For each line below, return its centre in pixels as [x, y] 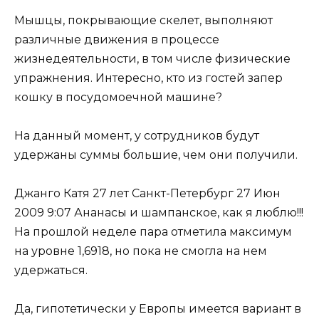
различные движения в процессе [117, 39]
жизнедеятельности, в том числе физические [152, 58]
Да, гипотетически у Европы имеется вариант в [158, 309]
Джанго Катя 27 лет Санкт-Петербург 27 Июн [147, 194]
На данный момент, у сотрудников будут [137, 135]
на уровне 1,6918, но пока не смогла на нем [141, 251]
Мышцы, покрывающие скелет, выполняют [143, 20]
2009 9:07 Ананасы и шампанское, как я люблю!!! [159, 213]
